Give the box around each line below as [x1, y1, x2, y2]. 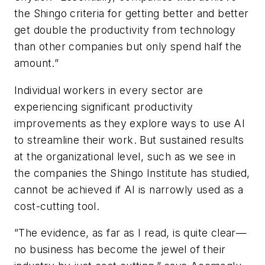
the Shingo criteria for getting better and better [14, 7, 249, 20]
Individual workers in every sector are [14, 83, 203, 96]
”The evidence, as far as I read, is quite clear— [14, 227, 247, 240]
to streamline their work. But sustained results [14, 133, 244, 146]
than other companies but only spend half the [14, 40, 242, 53]
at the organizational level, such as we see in [14, 150, 236, 163]
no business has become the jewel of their [14, 243, 226, 256]
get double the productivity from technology [14, 24, 236, 37]
